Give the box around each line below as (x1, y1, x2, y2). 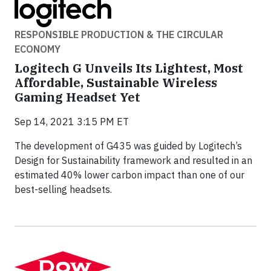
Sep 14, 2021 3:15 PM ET (15, 115, 129, 128)
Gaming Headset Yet (15, 88, 140, 105)
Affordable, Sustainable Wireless (15, 74, 217, 91)
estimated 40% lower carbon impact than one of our (15, 168, 244, 181)
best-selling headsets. (15, 183, 112, 195)
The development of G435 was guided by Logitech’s (15, 139, 242, 152)
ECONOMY (15, 42, 60, 55)
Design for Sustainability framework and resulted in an (15, 154, 252, 166)
